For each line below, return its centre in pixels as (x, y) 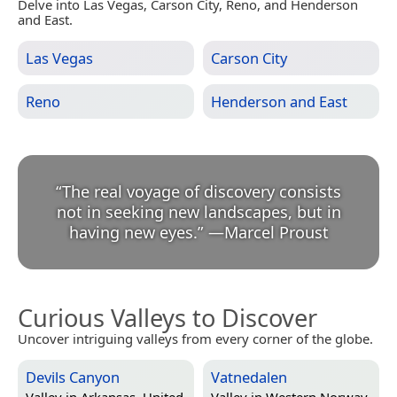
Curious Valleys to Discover (167, 317)
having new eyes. (133, 232)
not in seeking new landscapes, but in (198, 211)
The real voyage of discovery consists (202, 191)
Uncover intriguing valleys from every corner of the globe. (195, 338)
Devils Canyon (73, 377)
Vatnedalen (249, 377)
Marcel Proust (276, 232)
